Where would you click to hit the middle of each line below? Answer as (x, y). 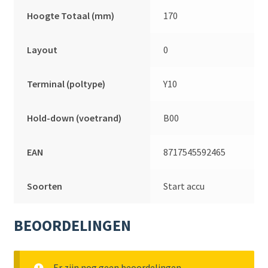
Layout (42, 49)
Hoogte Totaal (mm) (71, 15)
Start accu (184, 186)
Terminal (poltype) (66, 83)
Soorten (45, 186)
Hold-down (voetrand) (74, 118)
